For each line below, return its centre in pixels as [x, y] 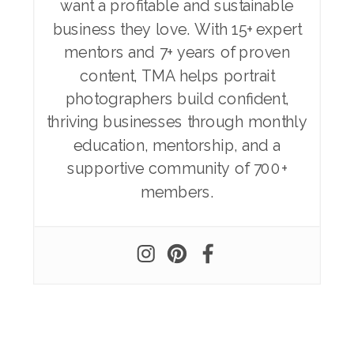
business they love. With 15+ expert [177, 29]
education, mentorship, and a [177, 145]
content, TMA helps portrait [177, 75]
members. [177, 191]
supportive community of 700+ [177, 168]
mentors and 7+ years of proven [177, 52]
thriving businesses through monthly [177, 122]
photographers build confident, [177, 98]
